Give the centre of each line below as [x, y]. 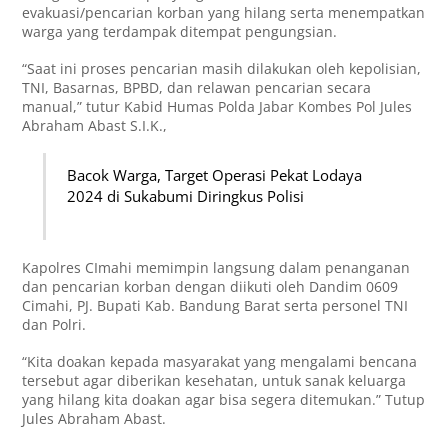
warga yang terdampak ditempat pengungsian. [180, 31]
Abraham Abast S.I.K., [95, 125]
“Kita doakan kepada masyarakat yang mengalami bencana [220, 362]
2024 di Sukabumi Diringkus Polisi [186, 197]
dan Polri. [54, 325]
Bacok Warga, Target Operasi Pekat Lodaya [215, 176]
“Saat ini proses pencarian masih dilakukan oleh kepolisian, [222, 68]
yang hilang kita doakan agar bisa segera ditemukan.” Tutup [224, 400]
